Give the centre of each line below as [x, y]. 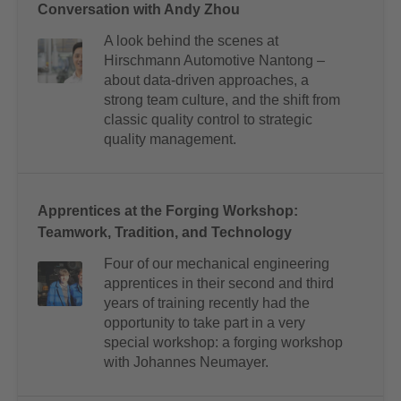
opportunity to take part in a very [205, 323]
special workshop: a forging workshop [223, 343]
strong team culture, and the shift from [222, 100]
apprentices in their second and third [219, 284]
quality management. [170, 140]
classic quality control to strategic [208, 120]
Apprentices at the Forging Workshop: [168, 211]
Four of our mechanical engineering [217, 264]
